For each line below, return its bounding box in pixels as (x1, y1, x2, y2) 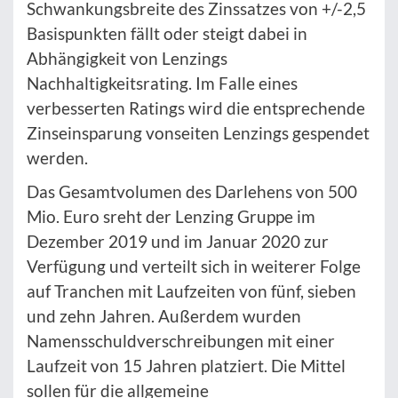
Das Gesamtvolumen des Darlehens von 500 (27, 181, 357, 203)
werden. (27, 147, 88, 169)
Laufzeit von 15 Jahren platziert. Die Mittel (27, 355, 346, 377)
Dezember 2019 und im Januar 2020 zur (27, 231, 329, 252)
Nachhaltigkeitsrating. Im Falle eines (27, 73, 298, 94)
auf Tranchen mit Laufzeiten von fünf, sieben (27, 281, 356, 302)
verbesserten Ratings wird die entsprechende (27, 98, 365, 119)
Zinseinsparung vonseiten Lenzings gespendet (27, 123, 370, 144)
